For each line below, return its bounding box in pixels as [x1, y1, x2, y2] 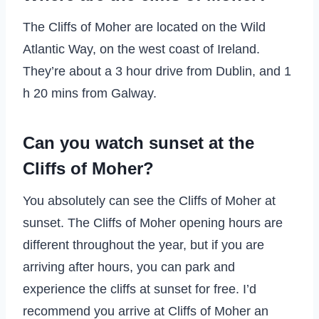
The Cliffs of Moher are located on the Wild [23, 19, 266, 34]
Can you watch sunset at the [23, 132, 254, 152]
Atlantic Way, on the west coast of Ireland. [23, 41, 260, 56]
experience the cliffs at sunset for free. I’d [23, 281, 256, 296]
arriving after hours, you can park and [23, 259, 235, 274]
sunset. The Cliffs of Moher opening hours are [23, 215, 283, 230]
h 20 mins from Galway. [23, 85, 157, 100]
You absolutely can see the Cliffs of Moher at [23, 193, 276, 208]
